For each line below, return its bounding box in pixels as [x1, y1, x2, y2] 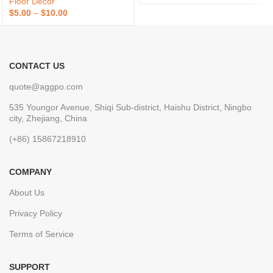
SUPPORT [9, 261, 50, 272]
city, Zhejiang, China [9, 113, 87, 123]
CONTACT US [9, 60, 65, 71]
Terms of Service [9, 229, 74, 239]
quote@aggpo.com [9, 81, 83, 91]
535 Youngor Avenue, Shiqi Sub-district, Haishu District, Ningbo [9, 102, 252, 112]
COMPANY [9, 166, 52, 177]
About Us [9, 187, 44, 197]
